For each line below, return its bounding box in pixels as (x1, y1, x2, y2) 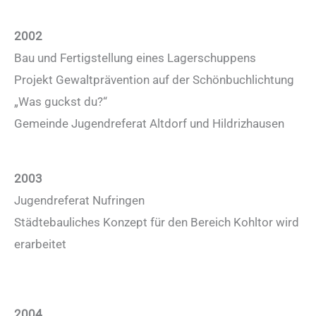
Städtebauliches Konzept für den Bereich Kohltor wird (14, 215, 299, 230)
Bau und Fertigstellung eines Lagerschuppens (14, 51, 256, 66)
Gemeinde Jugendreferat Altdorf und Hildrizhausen (14, 116, 284, 131)
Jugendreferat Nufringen (14, 193, 145, 208)
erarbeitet (14, 237, 66, 252)
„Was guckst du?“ (14, 95, 107, 109)
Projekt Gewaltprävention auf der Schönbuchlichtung (14, 73, 294, 87)
